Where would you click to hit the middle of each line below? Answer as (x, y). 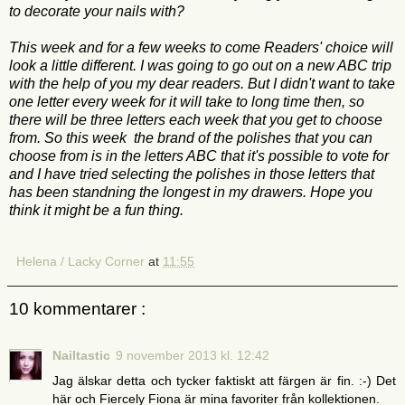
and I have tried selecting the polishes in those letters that (192, 174)
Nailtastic (81, 355)
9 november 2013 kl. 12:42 (193, 355)
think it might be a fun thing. (96, 210)
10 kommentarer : (77, 308)
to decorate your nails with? (97, 11)
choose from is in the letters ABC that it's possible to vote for (199, 155)
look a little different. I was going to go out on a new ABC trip (200, 65)
